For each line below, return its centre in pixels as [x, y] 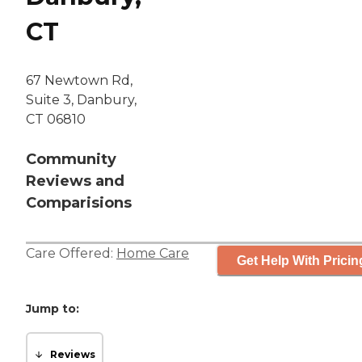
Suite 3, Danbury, [81, 100]
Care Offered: [71, 254]
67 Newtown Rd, [79, 81]
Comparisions [79, 203]
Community [71, 160]
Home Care [153, 254]
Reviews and [75, 181]
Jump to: [53, 309]
